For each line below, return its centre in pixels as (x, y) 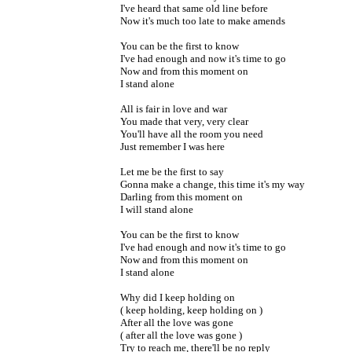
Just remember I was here (172, 146)
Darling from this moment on (181, 196)
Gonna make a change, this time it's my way (213, 184)
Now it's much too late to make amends (203, 20)
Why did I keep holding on (178, 297)
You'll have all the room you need (192, 134)
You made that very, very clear (184, 121)
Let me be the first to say (172, 171)
